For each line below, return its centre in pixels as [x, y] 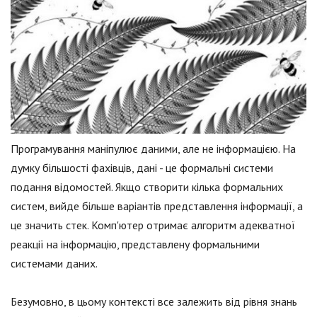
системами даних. [54, 264]
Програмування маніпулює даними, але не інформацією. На [153, 149]
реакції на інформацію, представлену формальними [135, 244]
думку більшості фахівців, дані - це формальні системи [142, 168]
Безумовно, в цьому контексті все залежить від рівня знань [154, 302]
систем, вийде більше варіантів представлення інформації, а [157, 206]
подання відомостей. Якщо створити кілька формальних [147, 187]
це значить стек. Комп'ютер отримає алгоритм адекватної [153, 225]
